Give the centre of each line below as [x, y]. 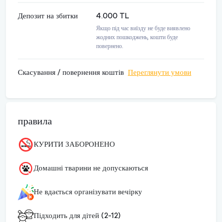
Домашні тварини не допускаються [91, 168]
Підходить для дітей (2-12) [77, 216]
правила [35, 122]
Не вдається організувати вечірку [88, 192]
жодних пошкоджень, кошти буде [137, 37]
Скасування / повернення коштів [73, 73]
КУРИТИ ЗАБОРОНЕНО [74, 145]
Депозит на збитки [48, 16]
